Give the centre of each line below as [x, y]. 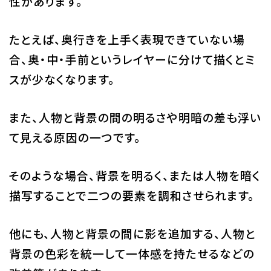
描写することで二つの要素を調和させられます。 [132, 195]
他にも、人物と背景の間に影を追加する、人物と [132, 233]
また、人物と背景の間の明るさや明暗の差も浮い [135, 117]
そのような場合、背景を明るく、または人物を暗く [135, 175]
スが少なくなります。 [62, 79]
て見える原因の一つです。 [75, 137]
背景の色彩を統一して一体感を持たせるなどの [132, 253]
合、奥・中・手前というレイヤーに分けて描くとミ [132, 59]
